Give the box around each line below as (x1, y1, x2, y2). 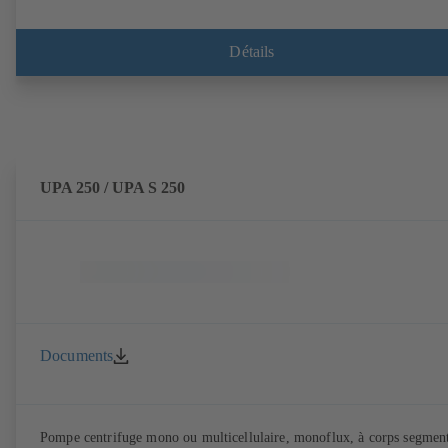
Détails (229, 43, 275, 61)
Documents (40, 346, 114, 364)
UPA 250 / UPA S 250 (40, 177, 185, 197)
